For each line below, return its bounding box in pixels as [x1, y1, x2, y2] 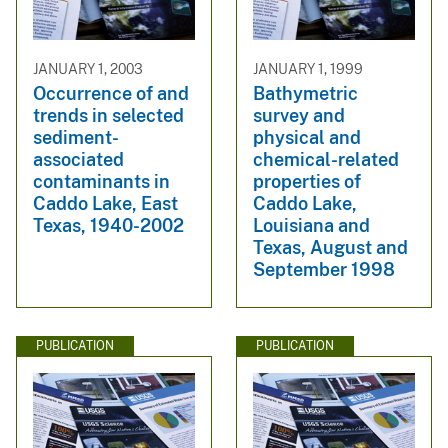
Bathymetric [253, 82, 358, 104]
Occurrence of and [33, 82, 189, 104]
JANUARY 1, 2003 [33, 61, 143, 78]
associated [33, 148, 124, 170]
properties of [253, 170, 361, 192]
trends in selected [33, 104, 184, 126]
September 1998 [253, 258, 395, 280]
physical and [253, 126, 361, 148]
